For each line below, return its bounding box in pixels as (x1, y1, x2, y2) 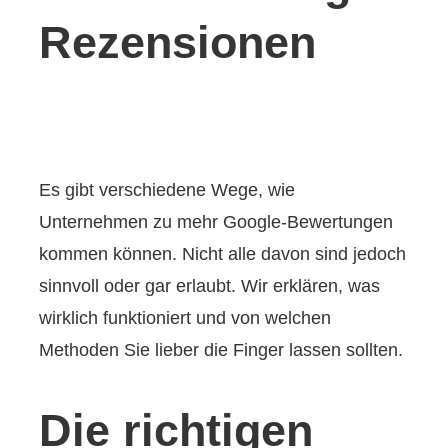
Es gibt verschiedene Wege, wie (39, 180, 296, 201)
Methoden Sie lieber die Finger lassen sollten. (39, 340, 404, 361)
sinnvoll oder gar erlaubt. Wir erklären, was (39, 276, 381, 297)
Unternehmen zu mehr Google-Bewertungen (39, 212, 394, 233)
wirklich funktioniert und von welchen (39, 308, 332, 329)
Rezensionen (39, 17, 317, 69)
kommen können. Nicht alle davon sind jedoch (39, 244, 407, 265)
